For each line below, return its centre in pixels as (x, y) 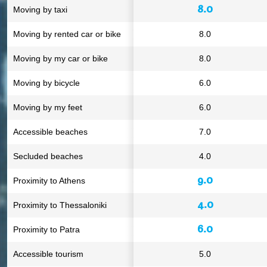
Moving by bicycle (46, 83)
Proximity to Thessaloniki (60, 205)
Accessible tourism (48, 254)
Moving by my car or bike (60, 58)
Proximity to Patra (46, 229)
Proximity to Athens (49, 181)
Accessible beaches (50, 132)
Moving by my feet (48, 107)
